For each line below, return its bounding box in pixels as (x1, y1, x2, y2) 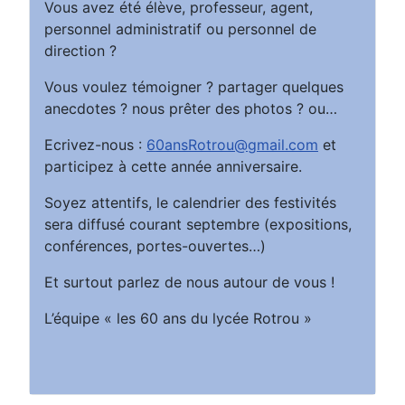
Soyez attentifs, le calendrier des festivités (44, 193, 336, 212)
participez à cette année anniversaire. (44, 156, 302, 175)
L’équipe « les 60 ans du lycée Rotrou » (44, 308, 312, 327)
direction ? (44, 41, 117, 60)
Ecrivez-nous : (44, 135, 146, 154)
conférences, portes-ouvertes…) (44, 236, 266, 255)
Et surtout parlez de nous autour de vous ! (44, 272, 334, 291)
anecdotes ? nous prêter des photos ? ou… (44, 99, 337, 118)
